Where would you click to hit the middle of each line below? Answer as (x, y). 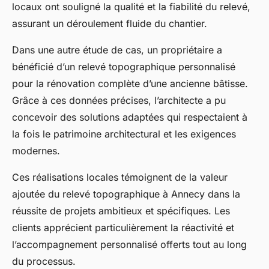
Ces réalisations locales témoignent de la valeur (120, 177)
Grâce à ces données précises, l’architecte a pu (119, 101)
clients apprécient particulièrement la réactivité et (123, 228)
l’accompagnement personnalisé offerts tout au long (129, 245)
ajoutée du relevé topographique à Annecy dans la (126, 194)
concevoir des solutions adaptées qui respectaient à (130, 117)
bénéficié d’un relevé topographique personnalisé (124, 67)
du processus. (44, 261)
